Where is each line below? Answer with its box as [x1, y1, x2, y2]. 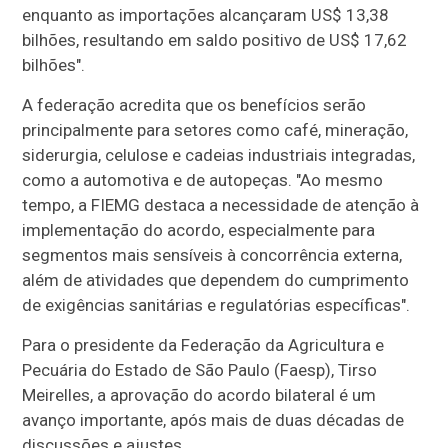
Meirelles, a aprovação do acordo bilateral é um [22, 385, 377, 405]
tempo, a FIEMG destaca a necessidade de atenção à [22, 195, 420, 215]
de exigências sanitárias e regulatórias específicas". [22, 295, 411, 315]
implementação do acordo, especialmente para [22, 220, 376, 240]
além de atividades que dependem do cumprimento [22, 270, 410, 290]
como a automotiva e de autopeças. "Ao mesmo [22, 170, 384, 190]
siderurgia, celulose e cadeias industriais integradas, [22, 145, 416, 165]
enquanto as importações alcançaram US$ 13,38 [22, 5, 390, 25]
